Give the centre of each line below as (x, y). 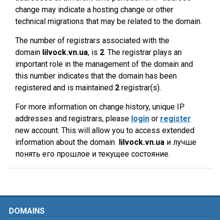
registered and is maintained (65, 88)
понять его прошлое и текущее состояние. (93, 154)
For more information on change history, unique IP (100, 107)
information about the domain (67, 142)
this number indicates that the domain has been (96, 76)
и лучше (180, 142)
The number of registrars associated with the (92, 41)
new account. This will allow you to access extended (105, 130)
